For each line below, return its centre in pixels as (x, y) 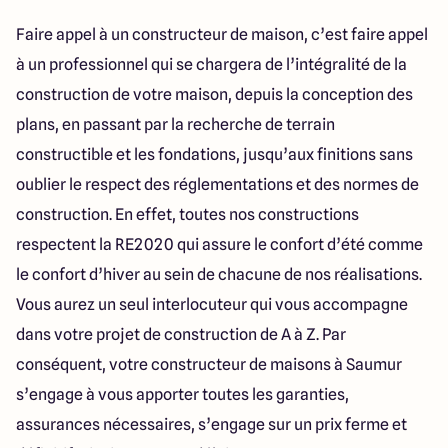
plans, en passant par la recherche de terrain (175, 124)
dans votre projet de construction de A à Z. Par (181, 334)
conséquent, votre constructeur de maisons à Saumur (209, 364)
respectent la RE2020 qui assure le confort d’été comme (219, 244)
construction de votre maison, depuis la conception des (214, 94)
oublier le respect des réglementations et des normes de (217, 184)
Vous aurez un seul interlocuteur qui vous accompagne (212, 304)
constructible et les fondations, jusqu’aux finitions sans (214, 154)
